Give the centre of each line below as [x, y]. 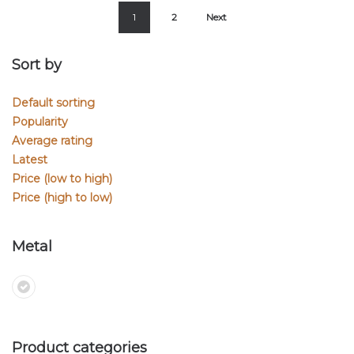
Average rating [52, 141]
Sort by [37, 65]
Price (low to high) [62, 179]
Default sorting [53, 103]
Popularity [40, 122]
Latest [30, 160]
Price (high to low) [62, 198]
